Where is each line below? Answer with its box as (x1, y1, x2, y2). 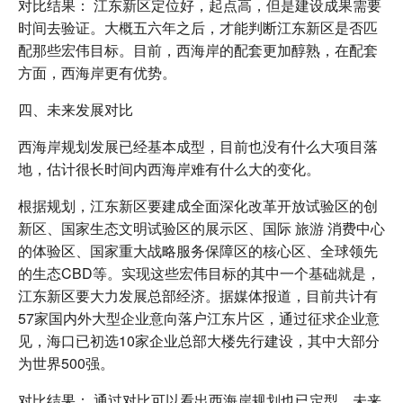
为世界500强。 (18, 352, 114, 373)
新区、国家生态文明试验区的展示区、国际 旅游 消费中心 (18, 217, 385, 238)
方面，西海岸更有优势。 (18, 61, 176, 83)
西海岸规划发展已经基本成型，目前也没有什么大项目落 (18, 135, 378, 157)
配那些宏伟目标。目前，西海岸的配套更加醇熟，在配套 (18, 39, 378, 60)
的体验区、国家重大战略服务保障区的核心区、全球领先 (18, 239, 378, 261)
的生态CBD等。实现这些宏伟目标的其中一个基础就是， (18, 262, 381, 283)
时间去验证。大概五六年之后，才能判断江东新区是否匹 (18, 16, 378, 38)
